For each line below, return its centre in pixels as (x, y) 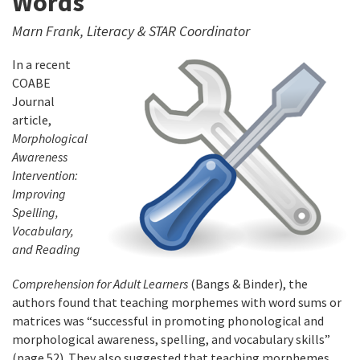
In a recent (41, 65)
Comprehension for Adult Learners (100, 284)
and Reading (46, 250)
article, (32, 120)
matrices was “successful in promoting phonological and (168, 321)
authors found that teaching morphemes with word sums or (177, 303)
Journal (33, 102)
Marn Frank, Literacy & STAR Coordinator (131, 31)
